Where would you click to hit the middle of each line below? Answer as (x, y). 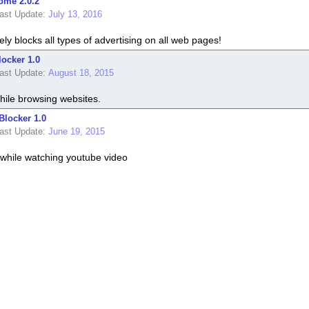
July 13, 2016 (75, 14)
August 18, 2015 (81, 73)
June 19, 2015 (76, 131)
